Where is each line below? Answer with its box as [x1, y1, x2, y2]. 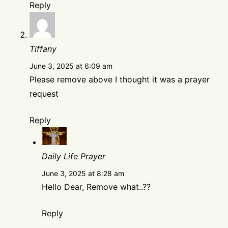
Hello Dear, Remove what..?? [42, 182, 151, 192]
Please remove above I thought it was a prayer [30, 74, 210, 84]
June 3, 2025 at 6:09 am [30, 61, 112, 70]
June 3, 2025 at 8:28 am [42, 169, 124, 178]
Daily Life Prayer [42, 151, 105, 162]
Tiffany [30, 43, 56, 54]
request [30, 88, 59, 99]
